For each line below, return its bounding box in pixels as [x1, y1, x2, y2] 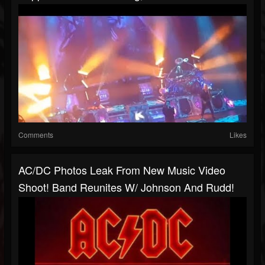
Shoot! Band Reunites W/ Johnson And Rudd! [18, 179, 234, 195]
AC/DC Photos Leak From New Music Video [18, 162, 225, 178]
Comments [18, 130, 53, 140]
